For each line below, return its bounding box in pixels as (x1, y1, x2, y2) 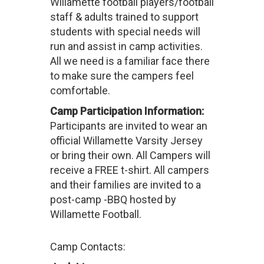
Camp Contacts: (49, 240, 126, 253)
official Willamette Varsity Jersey (49, 134, 203, 147)
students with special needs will (49, 25, 200, 38)
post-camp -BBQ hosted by (49, 193, 176, 206)
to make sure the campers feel (49, 70, 194, 82)
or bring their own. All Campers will (49, 149, 210, 162)
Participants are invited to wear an (49, 120, 207, 133)
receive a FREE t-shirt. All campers (49, 164, 209, 177)
